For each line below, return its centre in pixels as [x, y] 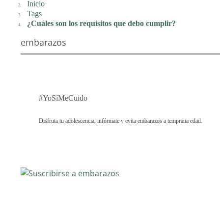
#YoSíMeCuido [63, 98]
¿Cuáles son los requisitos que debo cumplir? [101, 23]
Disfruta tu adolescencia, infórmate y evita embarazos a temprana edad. [121, 121]
